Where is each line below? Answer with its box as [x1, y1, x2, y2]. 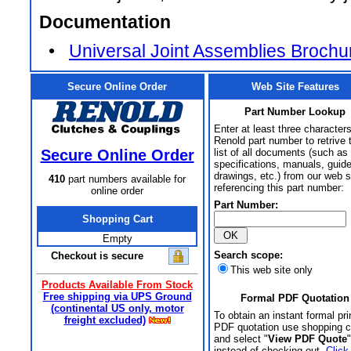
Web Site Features [251, 81, 339, 92]
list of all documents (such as [214, 147, 348, 158]
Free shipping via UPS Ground [42, 291, 192, 302]
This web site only [230, 264, 313, 276]
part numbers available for [65, 173, 186, 185]
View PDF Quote [268, 333, 347, 345]
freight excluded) [63, 314, 146, 326]
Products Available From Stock [42, 279, 193, 291]
